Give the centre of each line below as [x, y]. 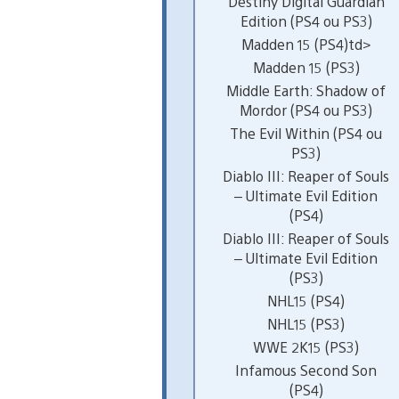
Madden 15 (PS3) [306, 67]
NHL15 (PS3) [306, 323]
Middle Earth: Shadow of [306, 90]
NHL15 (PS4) [306, 300]
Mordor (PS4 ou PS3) [306, 110]
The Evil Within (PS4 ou [306, 133]
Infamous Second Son [306, 370]
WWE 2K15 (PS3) [306, 346]
